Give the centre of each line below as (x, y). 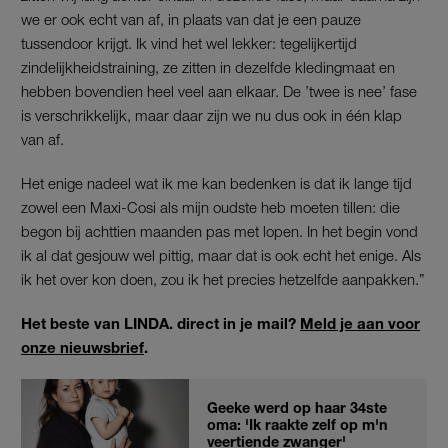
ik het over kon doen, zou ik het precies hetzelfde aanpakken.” (223, 279)
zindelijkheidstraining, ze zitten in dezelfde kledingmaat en (208, 67)
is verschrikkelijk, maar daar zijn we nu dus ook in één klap (211, 115)
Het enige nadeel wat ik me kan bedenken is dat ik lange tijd (216, 183)
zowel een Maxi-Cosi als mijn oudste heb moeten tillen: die (210, 207)
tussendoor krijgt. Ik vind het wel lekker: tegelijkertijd (189, 43)
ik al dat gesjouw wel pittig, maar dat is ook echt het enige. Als (221, 255)
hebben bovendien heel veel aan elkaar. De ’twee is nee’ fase (219, 91)
